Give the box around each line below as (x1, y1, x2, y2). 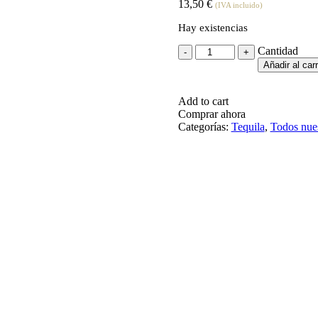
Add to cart (177, 95, 229, 108)
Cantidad (257, 45, 298, 57)
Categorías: (177, 121, 231, 133)
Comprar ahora (177, 108, 246, 121)
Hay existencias (177, 22, 248, 34)
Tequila (231, 121, 265, 133)
